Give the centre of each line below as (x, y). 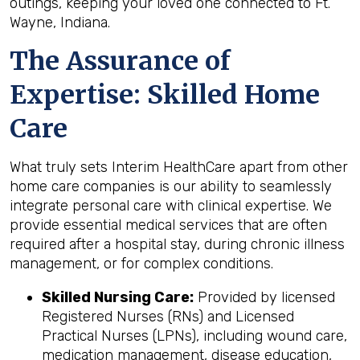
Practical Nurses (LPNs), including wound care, (194, 336)
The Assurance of (120, 61)
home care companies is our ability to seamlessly (171, 186)
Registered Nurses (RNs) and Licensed (168, 317)
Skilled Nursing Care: (118, 297)
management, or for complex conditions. (141, 264)
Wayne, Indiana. (60, 22)
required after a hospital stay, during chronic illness (177, 244)
